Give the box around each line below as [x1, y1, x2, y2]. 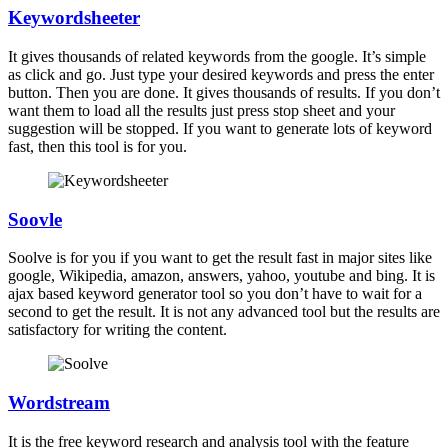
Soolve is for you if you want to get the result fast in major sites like [8, 249, 432, 267]
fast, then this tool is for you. [8, 137, 187, 155]
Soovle [8, 208, 62, 230]
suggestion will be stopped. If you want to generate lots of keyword [8, 119, 432, 137]
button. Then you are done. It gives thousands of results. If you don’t [8, 83, 440, 101]
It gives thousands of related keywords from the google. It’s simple [8, 47, 426, 65]
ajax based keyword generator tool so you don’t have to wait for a [8, 285, 422, 303]
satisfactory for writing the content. [8, 321, 227, 339]
